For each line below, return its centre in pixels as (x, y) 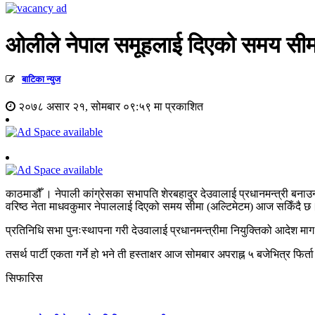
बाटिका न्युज (41, 79)
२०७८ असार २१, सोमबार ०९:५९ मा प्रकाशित (109, 107)
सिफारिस (24, 278)
